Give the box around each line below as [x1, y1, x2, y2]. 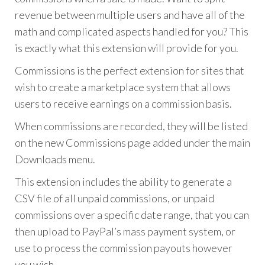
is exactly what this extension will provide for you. [15, 41, 238, 54]
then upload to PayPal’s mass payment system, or [15, 224, 235, 238]
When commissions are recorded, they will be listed [15, 119, 248, 132]
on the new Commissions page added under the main [15, 135, 250, 149]
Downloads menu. [15, 152, 95, 166]
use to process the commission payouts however [15, 241, 232, 254]
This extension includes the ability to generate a [15, 174, 232, 188]
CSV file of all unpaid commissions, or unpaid [15, 191, 214, 205]
